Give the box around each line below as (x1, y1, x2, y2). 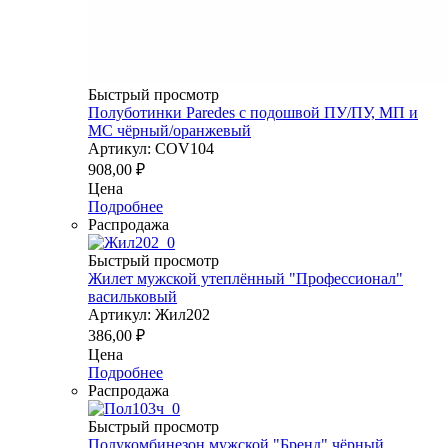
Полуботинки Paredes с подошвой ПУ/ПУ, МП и (88, 103, 418, 121)
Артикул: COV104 (88, 139, 214, 157)
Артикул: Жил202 (88, 305, 210, 323)
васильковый (88, 287, 177, 305)
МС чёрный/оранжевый (88, 121, 251, 139)
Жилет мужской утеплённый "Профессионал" (88, 269, 403, 287)
